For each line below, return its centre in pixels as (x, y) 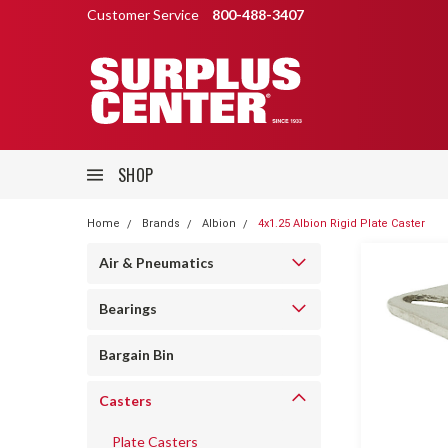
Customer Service (144, 14)
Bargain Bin (136, 354)
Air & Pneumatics (156, 262)
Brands (161, 223)
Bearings (128, 308)
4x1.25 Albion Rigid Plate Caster (341, 223)
